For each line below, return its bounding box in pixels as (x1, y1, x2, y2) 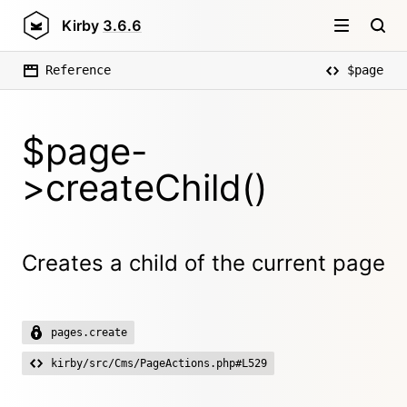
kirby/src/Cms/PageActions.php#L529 (51, 357, 267, 370)
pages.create (51, 326, 127, 339)
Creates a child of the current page (22, 250, 385, 276)
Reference (45, 63, 111, 77)
